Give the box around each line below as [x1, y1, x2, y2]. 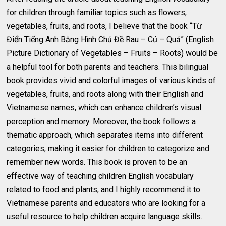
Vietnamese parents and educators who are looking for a [7, 198, 206, 208]
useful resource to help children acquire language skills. [7, 212, 203, 221]
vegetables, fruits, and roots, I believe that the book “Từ [7, 21, 202, 31]
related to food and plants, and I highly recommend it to [7, 185, 201, 194]
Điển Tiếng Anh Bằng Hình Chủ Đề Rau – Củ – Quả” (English [7, 35, 214, 44]
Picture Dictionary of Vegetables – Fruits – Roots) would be [7, 48, 218, 58]
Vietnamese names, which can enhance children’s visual [7, 103, 202, 112]
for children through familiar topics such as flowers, [7, 8, 187, 17]
